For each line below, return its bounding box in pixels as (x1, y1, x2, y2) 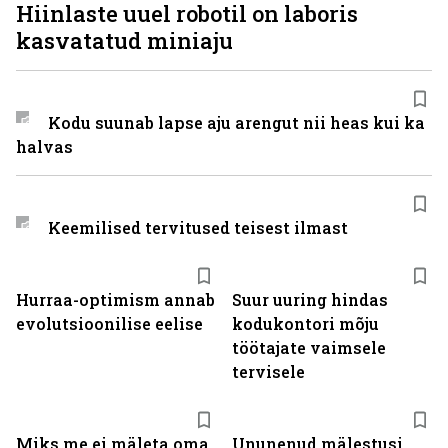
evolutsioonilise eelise (16, 313, 203, 334)
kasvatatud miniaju (16, 26, 233, 55)
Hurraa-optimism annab (16, 289, 215, 310)
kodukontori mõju (232, 313, 379, 334)
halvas (16, 136, 73, 157)
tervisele (232, 361, 305, 382)
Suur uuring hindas (232, 289, 388, 310)
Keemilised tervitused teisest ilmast (47, 217, 348, 238)
